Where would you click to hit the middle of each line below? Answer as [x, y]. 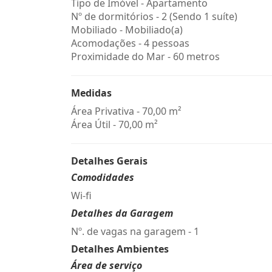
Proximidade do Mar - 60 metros [145, 56]
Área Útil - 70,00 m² [114, 124]
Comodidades [103, 177]
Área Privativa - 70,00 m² [126, 111]
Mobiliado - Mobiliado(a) [127, 30]
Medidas [91, 93]
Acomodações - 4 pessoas [130, 43]
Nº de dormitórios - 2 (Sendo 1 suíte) [154, 16]
